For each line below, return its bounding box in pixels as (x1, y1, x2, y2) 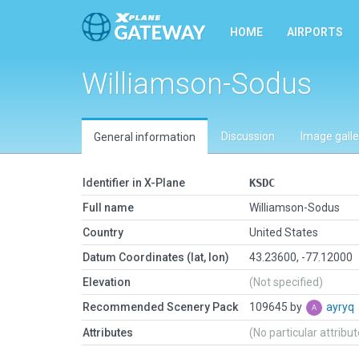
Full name (83, 201, 134, 214)
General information (94, 131, 196, 143)
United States (249, 226, 318, 239)
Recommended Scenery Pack (83, 301, 238, 313)
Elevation (83, 276, 131, 288)
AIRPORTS (287, 26, 343, 38)
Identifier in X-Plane (83, 176, 185, 189)
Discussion (221, 130, 275, 143)
